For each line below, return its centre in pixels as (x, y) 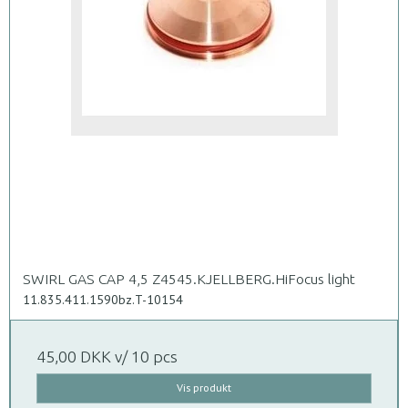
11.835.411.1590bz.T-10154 (103, 300)
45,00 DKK (74, 357)
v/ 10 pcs (144, 357)
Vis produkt (204, 388)
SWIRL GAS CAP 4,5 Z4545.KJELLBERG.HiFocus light (189, 279)
